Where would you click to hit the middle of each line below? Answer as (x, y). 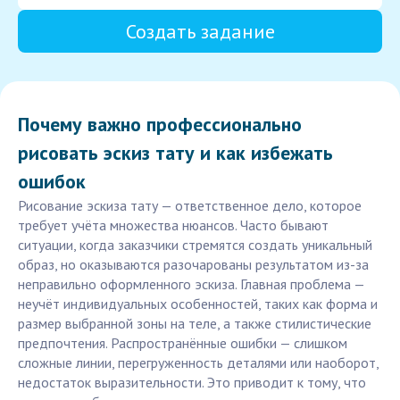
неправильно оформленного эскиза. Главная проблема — (191, 284)
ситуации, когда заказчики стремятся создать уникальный (195, 245)
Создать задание (200, 32)
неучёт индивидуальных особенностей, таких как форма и (198, 304)
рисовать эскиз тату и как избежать (175, 153)
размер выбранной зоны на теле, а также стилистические (195, 324)
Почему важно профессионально (160, 125)
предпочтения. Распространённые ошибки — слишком (183, 343)
